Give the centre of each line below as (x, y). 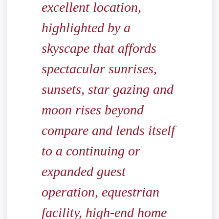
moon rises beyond (93, 110)
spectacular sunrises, (99, 69)
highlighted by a (86, 28)
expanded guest (84, 172)
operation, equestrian (100, 192)
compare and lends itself (108, 131)
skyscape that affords (99, 48)
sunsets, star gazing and (108, 89)
